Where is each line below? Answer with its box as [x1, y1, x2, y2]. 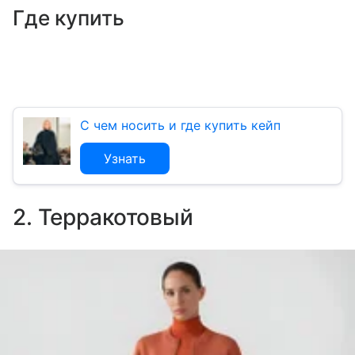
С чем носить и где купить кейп [80, 117, 281, 134]
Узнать [104, 151, 146, 167]
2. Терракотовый [13, 204, 193, 231]
